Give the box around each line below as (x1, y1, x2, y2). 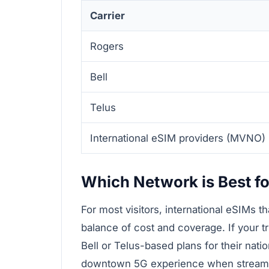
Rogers (90, 40, 124, 53)
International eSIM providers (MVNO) (90, 132, 265, 145)
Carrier (90, 10, 125, 22)
